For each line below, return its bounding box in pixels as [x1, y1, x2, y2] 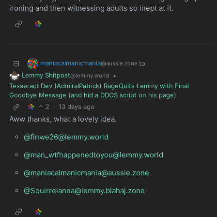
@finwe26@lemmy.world [23, 132, 108, 141]
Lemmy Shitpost [22, 71, 70, 79]
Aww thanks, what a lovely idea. [9, 114, 117, 124]
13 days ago [59, 102, 95, 110]
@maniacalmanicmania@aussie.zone [23, 168, 149, 177]
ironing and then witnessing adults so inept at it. [9, 3, 173, 13]
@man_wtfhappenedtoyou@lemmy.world [23, 150, 163, 159]
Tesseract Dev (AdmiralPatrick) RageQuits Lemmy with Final [9, 82, 189, 90]
